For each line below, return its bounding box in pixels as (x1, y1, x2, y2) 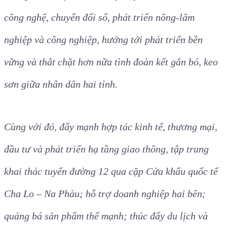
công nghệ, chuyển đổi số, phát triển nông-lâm (4, 12, 195, 23)
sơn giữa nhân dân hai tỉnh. (4, 79, 118, 90)
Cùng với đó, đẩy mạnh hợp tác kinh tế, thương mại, (4, 121, 217, 133)
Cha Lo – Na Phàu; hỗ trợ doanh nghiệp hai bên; (4, 188, 206, 200)
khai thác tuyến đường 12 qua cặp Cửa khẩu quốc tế (4, 166, 218, 177)
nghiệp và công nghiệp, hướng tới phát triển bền (4, 34, 203, 46)
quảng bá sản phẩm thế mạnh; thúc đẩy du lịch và (4, 210, 208, 222)
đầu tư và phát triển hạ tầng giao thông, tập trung (4, 143, 209, 155)
